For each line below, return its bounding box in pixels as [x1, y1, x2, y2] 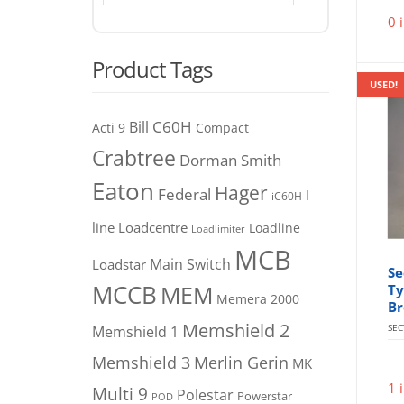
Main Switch [150, 254, 231, 274]
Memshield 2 [182, 317, 289, 343]
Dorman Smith [179, 150, 281, 170]
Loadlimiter [191, 222, 245, 235]
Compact [196, 119, 249, 136]
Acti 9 [92, 119, 125, 136]
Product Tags [92, 54, 212, 84]
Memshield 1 [92, 322, 179, 342]
